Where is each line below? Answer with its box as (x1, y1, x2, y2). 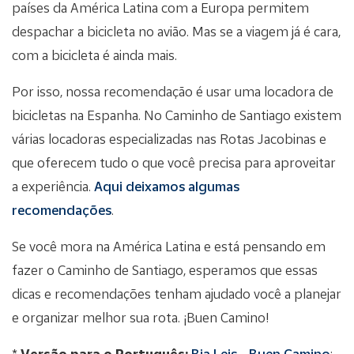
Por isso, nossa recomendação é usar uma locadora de (12, 82, 333, 100)
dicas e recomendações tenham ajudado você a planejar (12, 284, 341, 302)
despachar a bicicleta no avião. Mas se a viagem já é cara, (12, 22, 341, 40)
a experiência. (12, 177, 94, 194)
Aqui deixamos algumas (94, 177, 239, 194)
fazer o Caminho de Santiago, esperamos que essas (12, 261, 318, 278)
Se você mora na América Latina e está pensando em (12, 237, 326, 254)
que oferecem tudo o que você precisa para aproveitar (12, 153, 336, 171)
